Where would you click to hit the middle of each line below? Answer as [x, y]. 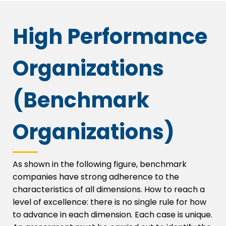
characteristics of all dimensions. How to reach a [109, 190]
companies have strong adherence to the [96, 177]
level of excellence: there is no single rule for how [109, 202]
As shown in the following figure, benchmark [100, 164]
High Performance [110, 37]
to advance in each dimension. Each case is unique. [112, 215]
